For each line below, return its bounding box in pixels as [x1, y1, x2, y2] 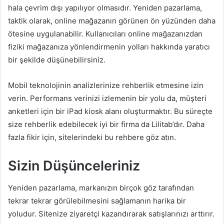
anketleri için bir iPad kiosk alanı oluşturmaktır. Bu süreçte [8, 106, 212, 116]
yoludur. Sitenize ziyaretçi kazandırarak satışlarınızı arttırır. [8, 209, 214, 219]
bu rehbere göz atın [104, 132, 174, 142]
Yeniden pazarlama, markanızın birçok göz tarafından [8, 183, 194, 193]
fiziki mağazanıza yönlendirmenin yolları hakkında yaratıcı [8, 41, 210, 51]
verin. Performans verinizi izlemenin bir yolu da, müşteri [8, 93, 206, 103]
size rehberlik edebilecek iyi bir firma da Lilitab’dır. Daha [8, 119, 204, 129]
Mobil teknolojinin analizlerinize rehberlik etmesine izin [8, 80, 203, 90]
